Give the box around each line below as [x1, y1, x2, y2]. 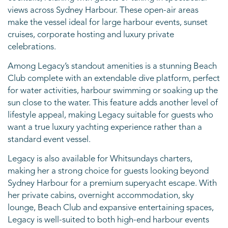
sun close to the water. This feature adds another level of [8, 99, 218, 107]
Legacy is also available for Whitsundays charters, [8, 155, 192, 163]
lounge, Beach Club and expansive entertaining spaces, [8, 204, 214, 212]
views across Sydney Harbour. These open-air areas [8, 6, 198, 15]
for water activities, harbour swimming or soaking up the [8, 87, 218, 95]
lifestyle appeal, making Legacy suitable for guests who [8, 111, 213, 120]
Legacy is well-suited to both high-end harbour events [8, 216, 209, 224]
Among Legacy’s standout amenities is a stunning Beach [8, 62, 217, 71]
